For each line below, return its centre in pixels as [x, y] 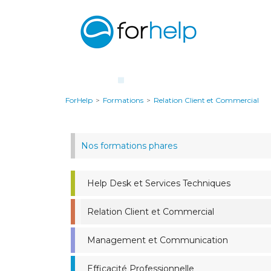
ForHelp [79, 100]
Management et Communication [158, 240]
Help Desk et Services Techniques [159, 183]
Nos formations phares [129, 146]
